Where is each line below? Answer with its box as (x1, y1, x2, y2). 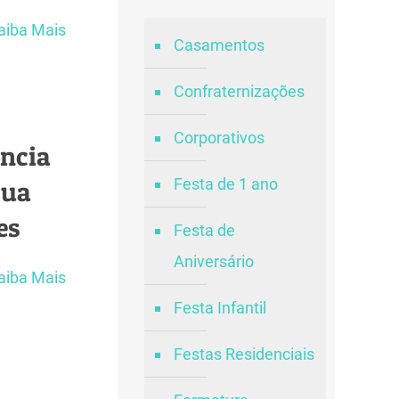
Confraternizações (173, 82, 305, 101)
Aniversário (173, 252, 254, 271)
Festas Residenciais (173, 345, 314, 363)
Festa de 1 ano (173, 175, 278, 193)
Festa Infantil (173, 298, 266, 317)
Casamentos (173, 36, 265, 54)
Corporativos (173, 128, 265, 147)
